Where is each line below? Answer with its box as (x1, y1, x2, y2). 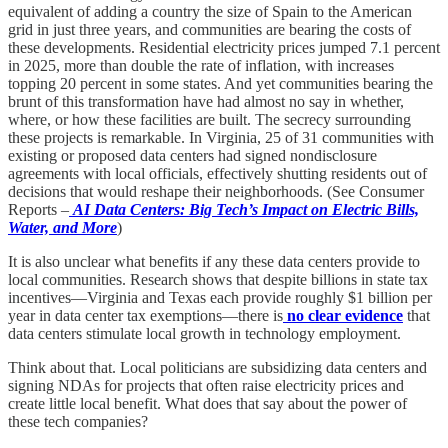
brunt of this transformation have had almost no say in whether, (8, 92, 404, 110)
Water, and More (8, 218, 117, 236)
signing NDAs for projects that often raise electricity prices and (8, 376, 404, 394)
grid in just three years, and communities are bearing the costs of (8, 20, 411, 38)
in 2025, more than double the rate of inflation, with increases (8, 56, 394, 74)
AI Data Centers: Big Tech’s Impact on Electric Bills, (73, 200, 419, 218)
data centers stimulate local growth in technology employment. (8, 324, 401, 342)
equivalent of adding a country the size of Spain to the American (8, 2, 412, 20)
